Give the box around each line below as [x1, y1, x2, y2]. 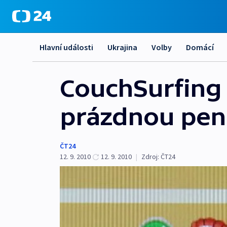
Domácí [186, 42, 214, 52]
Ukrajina [107, 42, 137, 52]
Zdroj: [141, 152, 159, 161]
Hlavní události [40, 42, 93, 52]
